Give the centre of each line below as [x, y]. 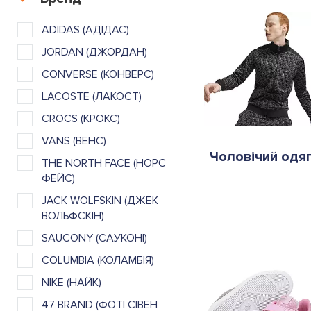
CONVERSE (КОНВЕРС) [98, 74]
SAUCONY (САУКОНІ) [94, 238]
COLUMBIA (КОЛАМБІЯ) [98, 260]
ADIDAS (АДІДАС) [85, 30]
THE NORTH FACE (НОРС [104, 163]
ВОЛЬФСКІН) [73, 216]
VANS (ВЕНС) [74, 141]
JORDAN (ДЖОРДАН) [94, 52]
